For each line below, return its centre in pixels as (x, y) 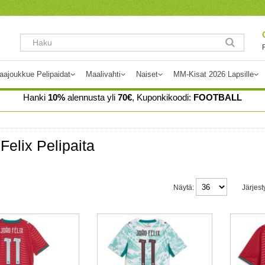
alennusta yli (91, 97)
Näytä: (184, 187)
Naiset (147, 74)
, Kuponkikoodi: (163, 97)
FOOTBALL (218, 97)
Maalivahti (103, 74)
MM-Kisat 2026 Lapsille (214, 74)
